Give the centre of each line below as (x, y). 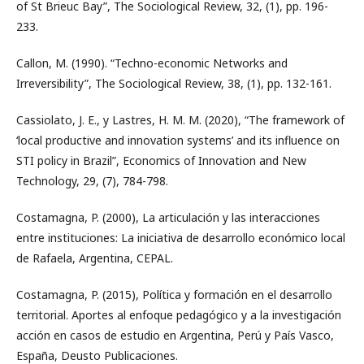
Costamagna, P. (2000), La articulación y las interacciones (168, 217)
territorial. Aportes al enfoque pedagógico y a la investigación (179, 315)
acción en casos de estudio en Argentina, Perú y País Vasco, (175, 335)
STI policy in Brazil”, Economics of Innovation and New (161, 160)
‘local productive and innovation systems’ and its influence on (178, 140)
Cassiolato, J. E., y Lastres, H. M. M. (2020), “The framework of (180, 120)
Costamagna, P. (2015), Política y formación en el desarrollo (174, 295)
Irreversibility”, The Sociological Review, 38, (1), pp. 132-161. (174, 83)
